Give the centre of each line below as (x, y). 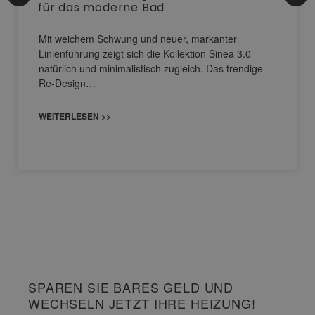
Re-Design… (67, 83)
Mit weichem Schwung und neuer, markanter (138, 39)
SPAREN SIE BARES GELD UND (131, 287)
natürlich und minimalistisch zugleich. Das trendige (151, 69)
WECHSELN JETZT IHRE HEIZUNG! (142, 303)
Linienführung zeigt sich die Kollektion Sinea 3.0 (145, 54)
